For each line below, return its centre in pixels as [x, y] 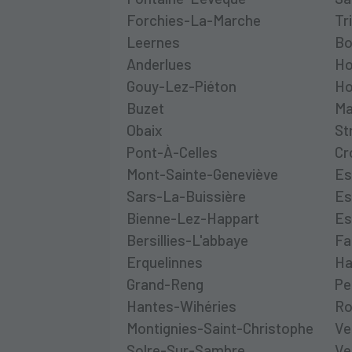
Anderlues [159, 64]
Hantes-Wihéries [182, 306]
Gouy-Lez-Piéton [182, 86]
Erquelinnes [165, 262]
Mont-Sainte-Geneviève [203, 174]
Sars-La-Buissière [187, 196]
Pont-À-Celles [172, 152]
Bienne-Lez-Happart [193, 218]
